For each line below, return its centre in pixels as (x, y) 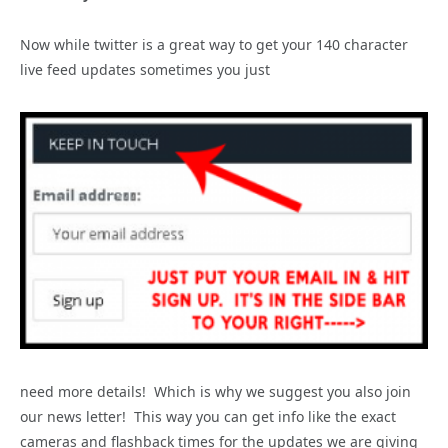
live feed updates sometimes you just (145, 70)
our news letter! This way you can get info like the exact (208, 416)
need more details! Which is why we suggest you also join (215, 391)
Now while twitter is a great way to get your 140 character (214, 45)
